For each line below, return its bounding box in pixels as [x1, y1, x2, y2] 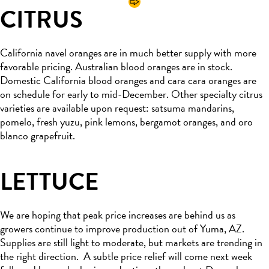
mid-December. [101, 86, 169, 103]
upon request [88, 100, 146, 116]
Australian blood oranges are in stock [73, 58, 230, 75]
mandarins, [186, 100, 234, 116]
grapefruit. [28, 127, 75, 144]
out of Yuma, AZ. [172, 220, 244, 237]
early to [67, 86, 101, 103]
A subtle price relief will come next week [83, 248, 252, 265]
